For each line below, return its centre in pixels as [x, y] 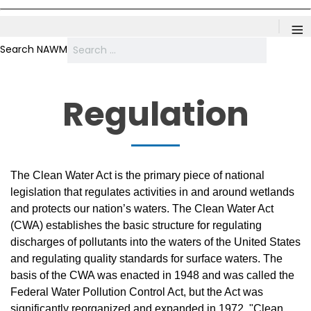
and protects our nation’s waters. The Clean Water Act [142, 209]
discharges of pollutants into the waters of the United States [155, 242]
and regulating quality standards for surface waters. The [146, 259]
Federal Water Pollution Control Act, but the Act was [137, 292]
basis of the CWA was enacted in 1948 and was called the [152, 275]
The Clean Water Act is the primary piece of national [137, 175]
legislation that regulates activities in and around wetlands [152, 192]
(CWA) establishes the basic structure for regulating [136, 225]
